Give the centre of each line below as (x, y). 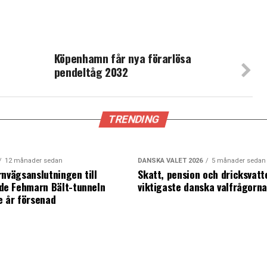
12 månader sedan (33, 161)
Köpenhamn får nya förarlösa (122, 58)
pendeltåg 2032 (91, 72)
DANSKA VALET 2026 (170, 161)
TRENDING (133, 119)
